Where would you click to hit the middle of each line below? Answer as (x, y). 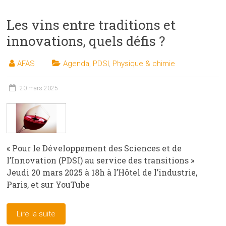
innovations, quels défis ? (86, 41)
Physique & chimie (144, 63)
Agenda (76, 63)
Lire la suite (36, 214)
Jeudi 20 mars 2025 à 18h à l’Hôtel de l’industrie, (102, 172)
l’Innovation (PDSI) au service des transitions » (101, 160)
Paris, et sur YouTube (48, 184)
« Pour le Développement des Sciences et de (94, 148)
